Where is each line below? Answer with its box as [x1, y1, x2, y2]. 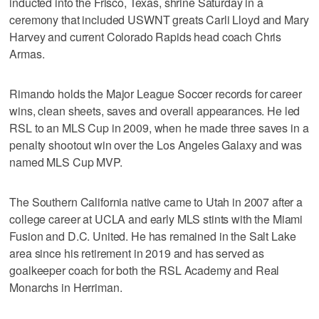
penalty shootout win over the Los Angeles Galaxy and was [9, 136, 302, 153]
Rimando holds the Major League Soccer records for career [9, 85, 302, 102]
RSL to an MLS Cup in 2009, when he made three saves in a [9, 119, 309, 136]
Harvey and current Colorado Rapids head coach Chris [9, 28, 282, 45]
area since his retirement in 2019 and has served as [9, 244, 265, 261]
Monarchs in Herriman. [9, 278, 122, 296]
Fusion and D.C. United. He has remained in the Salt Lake [9, 227, 296, 244]
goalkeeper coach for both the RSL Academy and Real [9, 261, 280, 278]
